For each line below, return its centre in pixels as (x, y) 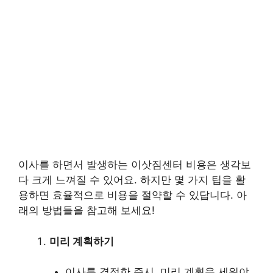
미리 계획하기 (82, 241)
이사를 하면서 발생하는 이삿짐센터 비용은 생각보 (135, 165)
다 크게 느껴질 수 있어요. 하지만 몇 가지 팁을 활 (132, 180)
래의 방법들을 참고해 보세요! (87, 211)
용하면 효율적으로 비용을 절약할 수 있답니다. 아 (133, 195)
